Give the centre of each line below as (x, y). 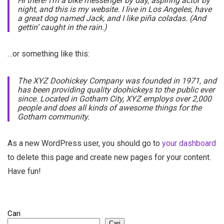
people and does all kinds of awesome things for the (109, 108)
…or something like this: (48, 54)
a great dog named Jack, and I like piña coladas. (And (112, 18)
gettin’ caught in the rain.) (62, 27)
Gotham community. (53, 117)
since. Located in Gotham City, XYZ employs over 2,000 (114, 99)
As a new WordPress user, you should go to (85, 143)
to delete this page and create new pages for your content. (109, 157)
